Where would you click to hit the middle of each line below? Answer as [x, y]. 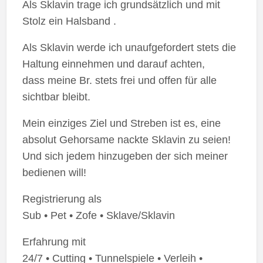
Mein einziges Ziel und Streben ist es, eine [121, 124]
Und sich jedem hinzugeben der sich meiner [125, 156]
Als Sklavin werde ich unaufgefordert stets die [129, 48]
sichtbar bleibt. [56, 97]
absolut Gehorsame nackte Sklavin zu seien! [126, 140]
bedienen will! [54, 173]
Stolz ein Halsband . [69, 21]
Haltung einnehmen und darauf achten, [113, 64]
